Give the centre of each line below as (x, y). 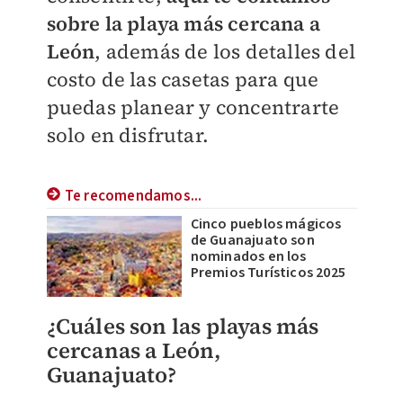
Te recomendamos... (133, 196)
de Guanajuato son (252, 240)
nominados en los (248, 256)
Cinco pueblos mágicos (266, 224)
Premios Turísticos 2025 (268, 273)
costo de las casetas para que (183, 79)
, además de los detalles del (225, 51)
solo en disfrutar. (128, 135)
